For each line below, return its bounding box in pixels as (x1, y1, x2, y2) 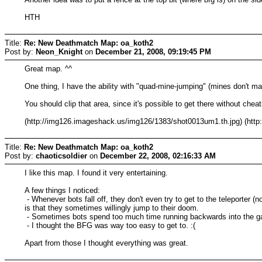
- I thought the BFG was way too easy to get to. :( (25, 220, 196, 230)
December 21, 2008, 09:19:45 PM (95, 47, 211, 56)
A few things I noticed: (25, 185, 101, 195)
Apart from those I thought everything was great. (25, 238, 189, 247)
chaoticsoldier (36, 151, 87, 160)
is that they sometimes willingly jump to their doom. (25, 203, 199, 212)
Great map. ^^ (25, 64, 73, 73)
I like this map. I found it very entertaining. (25, 168, 168, 177)
